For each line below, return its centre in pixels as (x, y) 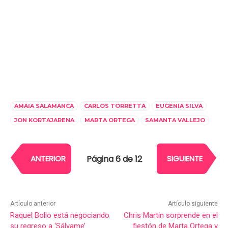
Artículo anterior (33, 204)
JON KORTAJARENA (44, 120)
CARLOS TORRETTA (115, 106)
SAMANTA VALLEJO (175, 120)
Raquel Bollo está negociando (60, 216)
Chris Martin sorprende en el (170, 216)
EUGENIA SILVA (179, 106)
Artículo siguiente (193, 204)
